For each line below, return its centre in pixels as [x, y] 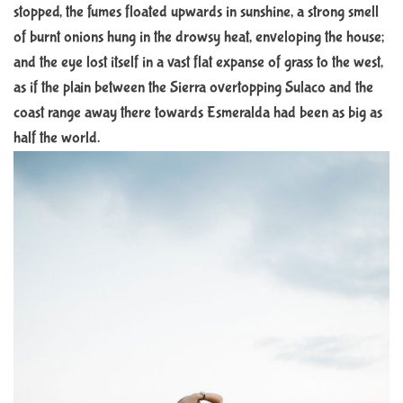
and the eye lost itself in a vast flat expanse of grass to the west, [198, 63]
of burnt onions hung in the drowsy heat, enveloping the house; [199, 37]
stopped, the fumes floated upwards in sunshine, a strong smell [196, 12]
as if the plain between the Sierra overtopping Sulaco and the [193, 88]
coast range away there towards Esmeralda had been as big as [198, 113]
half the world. [57, 138]
